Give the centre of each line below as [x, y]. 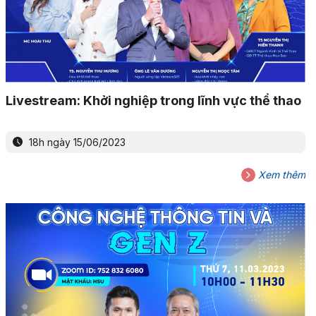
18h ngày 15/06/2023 [75, 142]
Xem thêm [280, 174]
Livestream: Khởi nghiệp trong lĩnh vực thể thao [153, 100]
